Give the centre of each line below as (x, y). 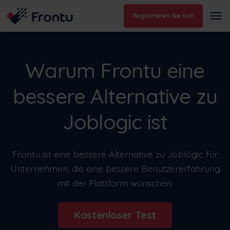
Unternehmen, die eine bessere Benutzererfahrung (115, 168)
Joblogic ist (115, 121)
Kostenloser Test (115, 215)
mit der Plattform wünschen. (115, 183)
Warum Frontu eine (115, 70)
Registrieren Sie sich (163, 16)
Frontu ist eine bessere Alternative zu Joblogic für (115, 154)
